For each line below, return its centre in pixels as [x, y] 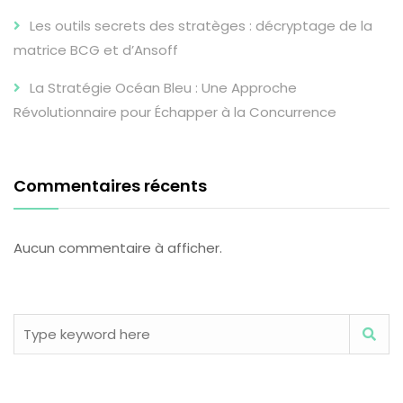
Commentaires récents [110, 185]
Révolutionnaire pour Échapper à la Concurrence [175, 112]
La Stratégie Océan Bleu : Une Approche [163, 87]
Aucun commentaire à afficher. [118, 247]
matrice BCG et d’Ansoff [96, 49]
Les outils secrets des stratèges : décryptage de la [201, 25]
